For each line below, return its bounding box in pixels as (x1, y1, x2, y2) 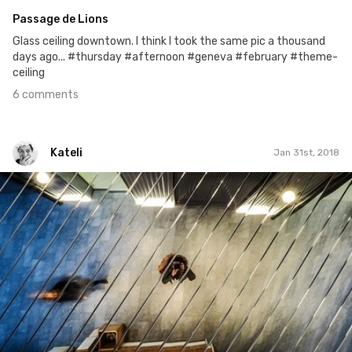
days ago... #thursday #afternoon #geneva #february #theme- (13, 49, 338, 64)
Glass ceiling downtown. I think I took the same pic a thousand (13, 34, 325, 48)
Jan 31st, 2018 (273, 147, 339, 159)
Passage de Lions (13, 12, 108, 26)
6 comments (13, 87, 79, 101)
